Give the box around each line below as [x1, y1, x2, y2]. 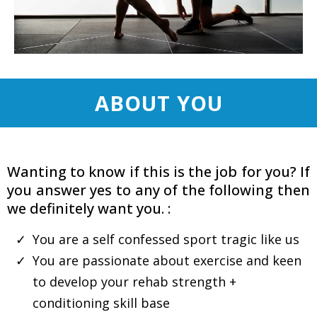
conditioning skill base [33, 294, 170, 312]
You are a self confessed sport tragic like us [33, 231, 299, 248]
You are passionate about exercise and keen [33, 252, 301, 270]
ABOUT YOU [94, 89, 223, 117]
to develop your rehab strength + [33, 273, 236, 291]
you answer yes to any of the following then [7, 180, 310, 200]
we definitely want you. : [7, 199, 171, 219]
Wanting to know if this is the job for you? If [7, 162, 310, 182]
